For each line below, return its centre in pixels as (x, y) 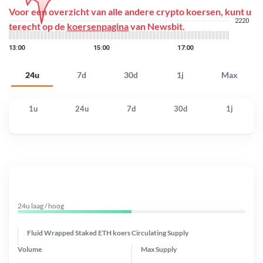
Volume (30, 249)
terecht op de (38, 26)
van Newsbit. (157, 26)
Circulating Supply (160, 232)
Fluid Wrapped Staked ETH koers (79, 232)
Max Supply (159, 249)
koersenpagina (98, 26)
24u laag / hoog (41, 205)
